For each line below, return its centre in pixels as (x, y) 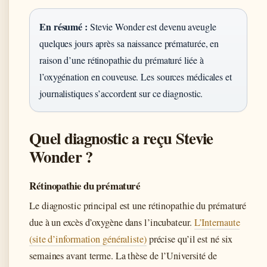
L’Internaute (217, 222)
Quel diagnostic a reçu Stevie (121, 138)
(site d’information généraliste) (88, 239)
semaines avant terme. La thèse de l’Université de (123, 255)
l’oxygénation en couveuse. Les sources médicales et (136, 76)
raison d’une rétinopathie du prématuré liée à (122, 60)
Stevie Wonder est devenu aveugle (152, 26)
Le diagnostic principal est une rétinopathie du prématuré (138, 205)
